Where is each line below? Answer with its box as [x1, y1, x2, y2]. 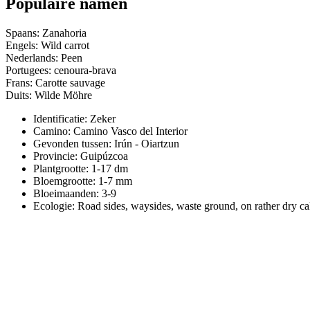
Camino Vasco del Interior [73, 125, 188, 137]
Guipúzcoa [80, 149, 128, 162]
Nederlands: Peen [6, 51, 82, 64]
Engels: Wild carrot [6, 39, 89, 51]
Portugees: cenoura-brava [6, 64, 116, 76]
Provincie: [33, 149, 80, 162]
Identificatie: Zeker [33, 112, 116, 125]
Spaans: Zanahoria [6, 26, 86, 39]
